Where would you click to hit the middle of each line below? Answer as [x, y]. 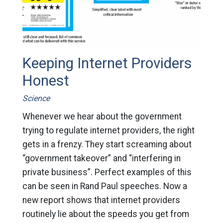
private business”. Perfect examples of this [107, 172]
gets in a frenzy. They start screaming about [107, 144]
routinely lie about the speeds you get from [106, 214]
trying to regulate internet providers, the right [108, 130]
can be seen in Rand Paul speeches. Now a [105, 186]
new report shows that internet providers [101, 200]
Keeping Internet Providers [107, 63]
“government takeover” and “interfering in [101, 158]
